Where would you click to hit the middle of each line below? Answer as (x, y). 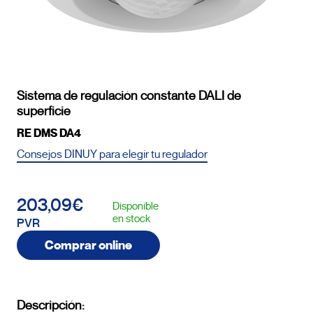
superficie (44, 111)
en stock (131, 219)
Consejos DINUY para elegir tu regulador (112, 155)
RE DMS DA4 (49, 133)
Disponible (136, 206)
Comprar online (88, 246)
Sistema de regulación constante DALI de (129, 96)
